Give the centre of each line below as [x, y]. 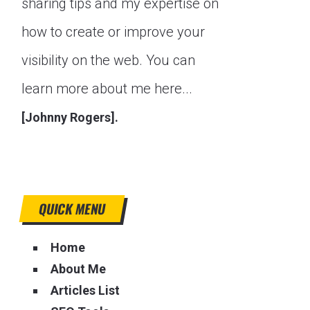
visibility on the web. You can [108, 60]
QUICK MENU [72, 208]
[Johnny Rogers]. [70, 117]
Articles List [85, 290]
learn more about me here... [107, 89]
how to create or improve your [113, 32]
